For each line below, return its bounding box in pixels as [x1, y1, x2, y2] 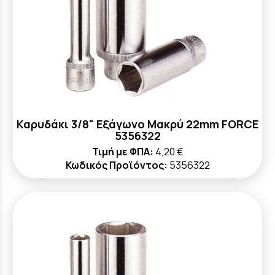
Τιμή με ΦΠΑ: [92, 145, 153, 158]
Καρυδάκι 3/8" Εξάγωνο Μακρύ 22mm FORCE [17, 117, 258, 131]
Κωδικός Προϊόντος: [65, 158, 168, 172]
